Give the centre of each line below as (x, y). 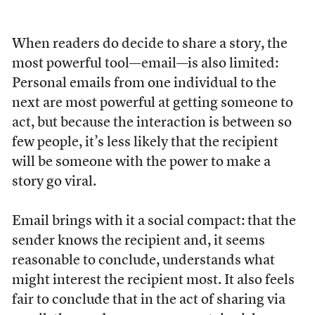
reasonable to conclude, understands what (143, 261)
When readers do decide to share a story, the (149, 44)
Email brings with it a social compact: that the (154, 221)
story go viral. (54, 182)
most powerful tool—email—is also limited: (145, 64)
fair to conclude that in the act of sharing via (148, 300)
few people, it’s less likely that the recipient (145, 142)
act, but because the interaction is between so (152, 123)
